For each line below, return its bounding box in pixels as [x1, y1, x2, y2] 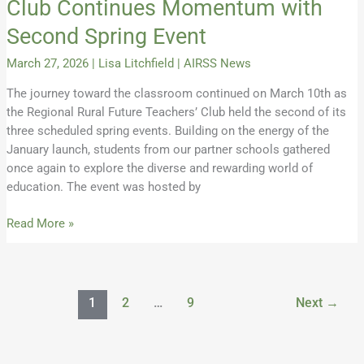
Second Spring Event [6, 23, 206, 50]
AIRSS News [183, 56, 251, 71]
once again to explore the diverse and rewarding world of [6, 160, 313, 175]
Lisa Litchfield [97, 56, 177, 71]
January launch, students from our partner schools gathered [6, 141, 330, 157]
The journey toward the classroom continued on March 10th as [6, 85, 347, 101]
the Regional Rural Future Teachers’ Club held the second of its [6, 104, 346, 119]
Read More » [6, 215, 74, 231]
